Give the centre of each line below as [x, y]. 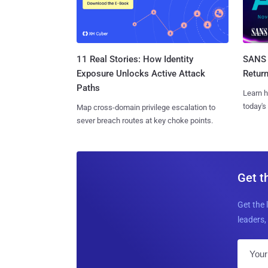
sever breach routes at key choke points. [145, 120]
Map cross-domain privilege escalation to [146, 107]
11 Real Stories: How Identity [135, 59]
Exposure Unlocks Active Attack [141, 73]
